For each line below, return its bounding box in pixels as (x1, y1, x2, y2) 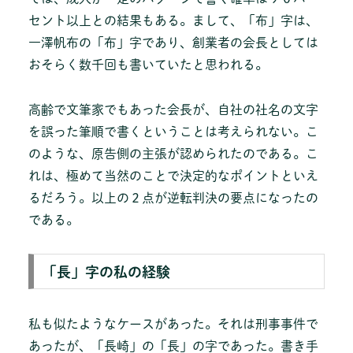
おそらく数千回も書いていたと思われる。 (28, 58, 268, 72)
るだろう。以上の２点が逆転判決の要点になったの (28, 191, 318, 204)
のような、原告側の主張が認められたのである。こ (28, 147, 318, 160)
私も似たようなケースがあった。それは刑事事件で (28, 317, 318, 330)
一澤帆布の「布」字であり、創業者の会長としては (28, 36, 318, 50)
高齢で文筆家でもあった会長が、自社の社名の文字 (28, 103, 318, 116)
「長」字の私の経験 (42, 264, 170, 279)
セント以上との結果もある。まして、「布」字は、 (28, 14, 318, 28)
